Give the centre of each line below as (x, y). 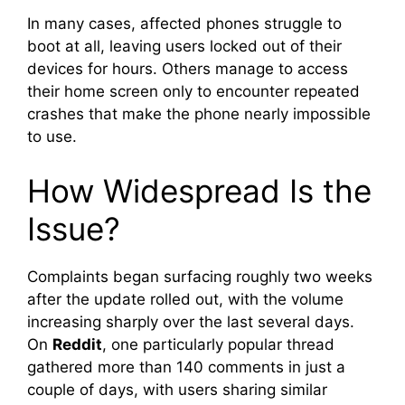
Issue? (74, 228)
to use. (52, 137)
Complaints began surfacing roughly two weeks (200, 276)
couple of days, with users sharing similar (177, 389)
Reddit (77, 344)
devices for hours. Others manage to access (188, 69)
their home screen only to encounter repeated (193, 92)
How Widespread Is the (199, 190)
